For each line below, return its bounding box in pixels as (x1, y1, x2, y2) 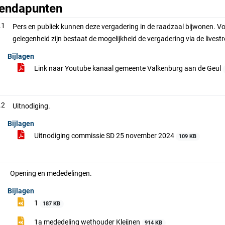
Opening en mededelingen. (10, 169, 92, 177)
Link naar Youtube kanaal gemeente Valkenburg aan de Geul (33, 64, 222, 72)
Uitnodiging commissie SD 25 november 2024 (33, 132, 176, 140)
